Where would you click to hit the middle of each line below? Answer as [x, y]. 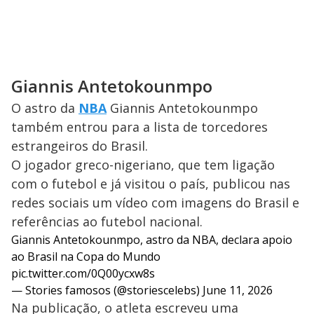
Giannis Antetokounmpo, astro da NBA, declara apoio [152, 240]
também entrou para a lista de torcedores [139, 127]
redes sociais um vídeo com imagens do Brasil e [155, 203]
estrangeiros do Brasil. [80, 146]
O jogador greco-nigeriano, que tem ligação [143, 165]
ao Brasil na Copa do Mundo [86, 257]
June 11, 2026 [238, 291]
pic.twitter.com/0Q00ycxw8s [83, 274]
